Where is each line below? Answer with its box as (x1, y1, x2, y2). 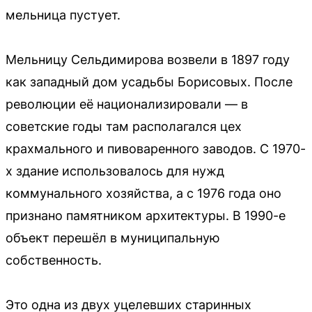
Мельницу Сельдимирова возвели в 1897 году (6, 52, 290, 68)
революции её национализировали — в (6, 97, 248, 112)
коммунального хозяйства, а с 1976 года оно (6, 186, 281, 201)
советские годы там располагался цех (6, 119, 242, 134)
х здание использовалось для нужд (6, 164, 224, 179)
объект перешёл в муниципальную (6, 231, 220, 246)
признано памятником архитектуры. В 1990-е (6, 208, 286, 224)
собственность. (6, 253, 102, 268)
